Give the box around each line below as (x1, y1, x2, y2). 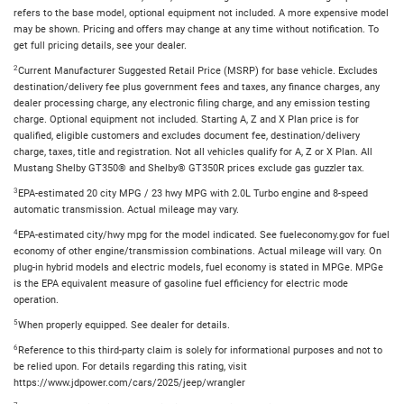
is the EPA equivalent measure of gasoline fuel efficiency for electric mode (14, 277, 348, 289)
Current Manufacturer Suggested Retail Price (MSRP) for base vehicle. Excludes (18, 64, 378, 77)
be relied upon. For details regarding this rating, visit (14, 360, 247, 372)
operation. (14, 293, 59, 306)
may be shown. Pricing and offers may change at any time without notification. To (14, 23, 379, 35)
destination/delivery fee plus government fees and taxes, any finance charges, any (14, 80, 380, 93)
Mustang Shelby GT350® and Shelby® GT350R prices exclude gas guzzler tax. (14, 161, 364, 174)
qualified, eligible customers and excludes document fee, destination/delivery (14, 129, 360, 142)
